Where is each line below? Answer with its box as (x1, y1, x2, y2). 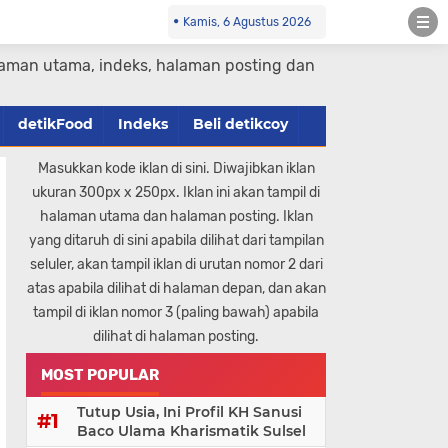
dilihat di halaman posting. (93, 328, 259, 345)
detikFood (18, 115, 93, 133)
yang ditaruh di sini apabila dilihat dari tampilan (28, 232, 324, 249)
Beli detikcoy (193, 115, 288, 133)
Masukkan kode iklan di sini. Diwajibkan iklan (37, 160, 315, 177)
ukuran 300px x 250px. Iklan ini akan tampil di (32, 184, 320, 201)
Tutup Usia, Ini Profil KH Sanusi (77, 403, 302, 421)
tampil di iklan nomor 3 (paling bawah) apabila (33, 304, 319, 321)
